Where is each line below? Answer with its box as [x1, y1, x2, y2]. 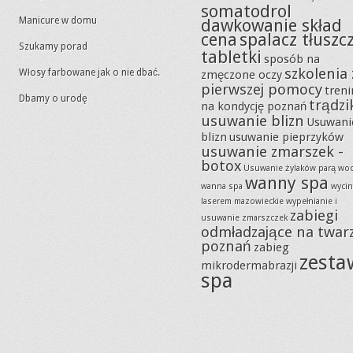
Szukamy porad [19, 41, 87, 52]
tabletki [201, 46, 262, 67]
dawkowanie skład [201, 15, 342, 35]
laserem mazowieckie [201, 196, 284, 206]
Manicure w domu [19, 15, 97, 26]
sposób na [264, 52, 320, 66]
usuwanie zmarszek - [201, 143, 344, 161]
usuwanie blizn [201, 112, 304, 130]
